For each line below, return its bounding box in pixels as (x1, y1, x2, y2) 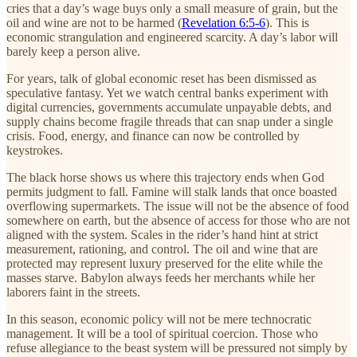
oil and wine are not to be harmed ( (6, 15, 182, 29)
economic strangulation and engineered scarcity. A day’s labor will (6, 29, 338, 44)
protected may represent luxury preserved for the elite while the (6, 256, 323, 270)
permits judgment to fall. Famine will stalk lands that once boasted (6, 184, 337, 198)
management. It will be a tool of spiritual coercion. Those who (6, 326, 318, 340)
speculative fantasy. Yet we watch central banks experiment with (6, 85, 328, 100)
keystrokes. (6, 143, 63, 157)
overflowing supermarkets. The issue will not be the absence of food (6, 198, 349, 213)
